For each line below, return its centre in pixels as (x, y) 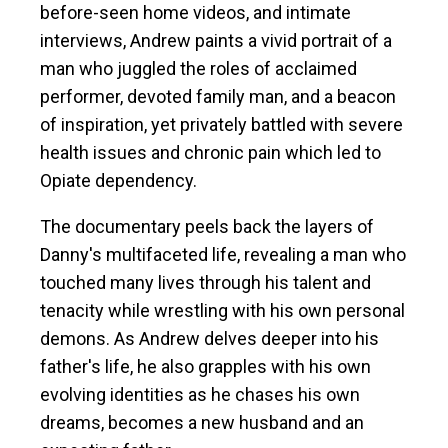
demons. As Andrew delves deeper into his (209, 338)
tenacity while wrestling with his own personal (222, 310)
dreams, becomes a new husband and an (202, 422)
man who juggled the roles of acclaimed (198, 68)
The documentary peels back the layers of (207, 226)
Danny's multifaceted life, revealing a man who (223, 254)
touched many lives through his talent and (205, 282)
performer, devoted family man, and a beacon (218, 96)
